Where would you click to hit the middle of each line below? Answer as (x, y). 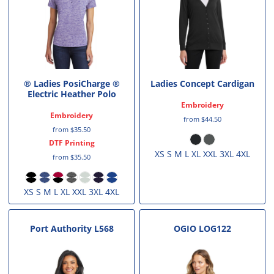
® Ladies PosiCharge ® (72, 83)
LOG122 (215, 229)
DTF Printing (72, 143)
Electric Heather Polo (72, 94)
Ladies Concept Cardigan (202, 83)
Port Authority (61, 229)
